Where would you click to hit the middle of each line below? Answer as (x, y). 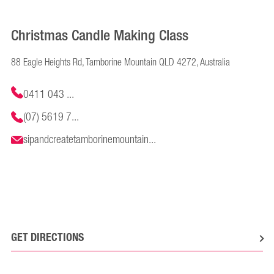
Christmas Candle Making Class (100, 35)
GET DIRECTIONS (47, 237)
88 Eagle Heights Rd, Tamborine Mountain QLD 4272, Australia (120, 63)
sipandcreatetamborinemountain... (89, 140)
